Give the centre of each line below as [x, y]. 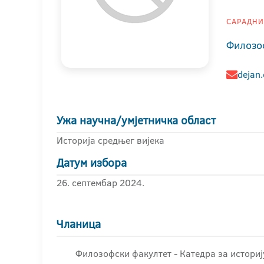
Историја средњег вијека [110, 140]
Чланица [79, 224]
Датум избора [92, 163]
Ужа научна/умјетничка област [136, 121]
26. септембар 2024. [100, 183]
